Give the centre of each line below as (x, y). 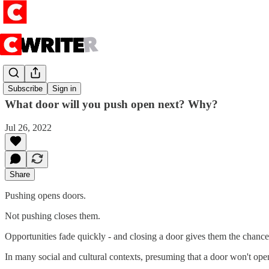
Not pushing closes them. (53, 216)
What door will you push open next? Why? (111, 104)
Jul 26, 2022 (28, 127)
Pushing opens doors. (45, 195)
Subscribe (25, 89)
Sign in (64, 89)
